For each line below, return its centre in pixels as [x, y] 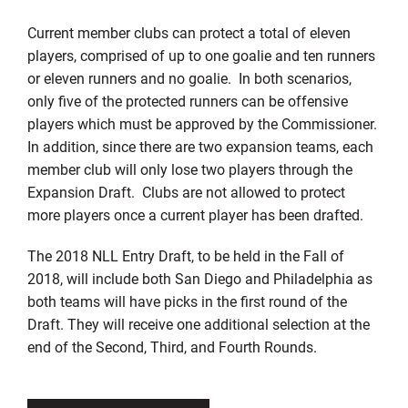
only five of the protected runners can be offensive [187, 100]
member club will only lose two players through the [189, 168]
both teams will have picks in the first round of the [187, 301]
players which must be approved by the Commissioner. [204, 123]
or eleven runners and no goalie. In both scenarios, [189, 77]
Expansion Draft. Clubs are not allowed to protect [186, 191]
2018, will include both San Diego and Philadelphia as [199, 278]
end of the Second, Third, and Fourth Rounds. [173, 346]
